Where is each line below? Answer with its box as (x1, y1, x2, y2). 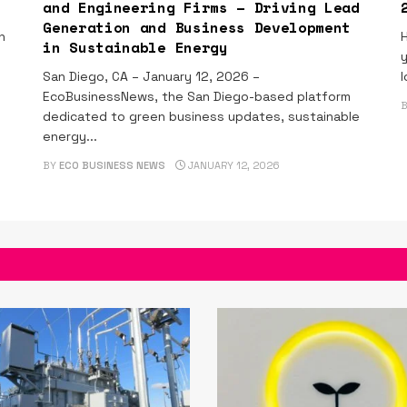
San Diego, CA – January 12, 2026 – (43, 68, 261, 85)
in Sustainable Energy (43, 36, 228, 59)
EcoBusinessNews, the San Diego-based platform (43, 88, 352, 105)
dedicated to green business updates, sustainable (43, 108, 361, 125)
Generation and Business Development (43, 16, 352, 39)
